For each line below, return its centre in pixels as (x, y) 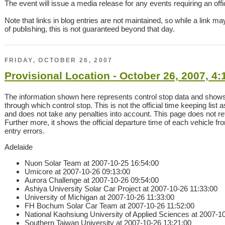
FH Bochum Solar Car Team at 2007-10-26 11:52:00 (109, 205)
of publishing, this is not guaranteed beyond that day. (89, 29)
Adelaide (18, 147)
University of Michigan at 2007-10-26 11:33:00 (99, 197)
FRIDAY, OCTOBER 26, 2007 (59, 60)
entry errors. (24, 131)
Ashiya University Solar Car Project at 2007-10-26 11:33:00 (121, 188)
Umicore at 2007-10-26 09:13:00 (77, 171)
